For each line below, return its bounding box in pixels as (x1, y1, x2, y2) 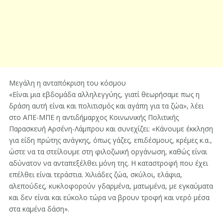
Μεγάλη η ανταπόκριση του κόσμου (8, 78, 126, 88)
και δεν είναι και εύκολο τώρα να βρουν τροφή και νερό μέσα (8, 193, 210, 203)
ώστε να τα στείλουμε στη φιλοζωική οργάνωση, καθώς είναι (8, 147, 207, 157)
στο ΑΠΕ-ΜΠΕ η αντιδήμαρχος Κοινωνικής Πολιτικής (8, 112, 179, 122)
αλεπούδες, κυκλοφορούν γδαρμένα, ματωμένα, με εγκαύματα (8, 181, 213, 191)
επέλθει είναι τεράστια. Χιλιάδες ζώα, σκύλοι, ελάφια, (8, 170, 182, 180)
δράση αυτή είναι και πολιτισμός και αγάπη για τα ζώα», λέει (8, 101, 204, 111)
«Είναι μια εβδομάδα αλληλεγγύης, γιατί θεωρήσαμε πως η (8, 90, 200, 100)
